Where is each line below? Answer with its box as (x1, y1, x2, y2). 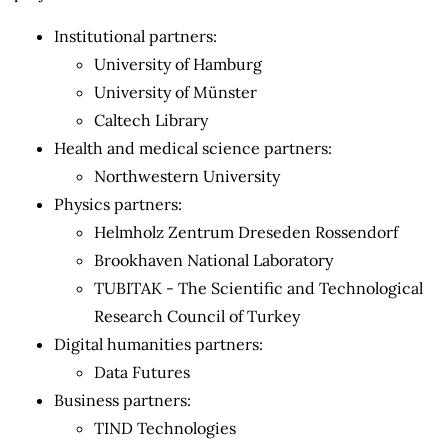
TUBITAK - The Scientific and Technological (94, 278, 423, 299)
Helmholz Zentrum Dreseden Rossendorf (94, 222, 398, 243)
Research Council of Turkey (94, 306, 300, 327)
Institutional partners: (54, 26, 217, 47)
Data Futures (94, 362, 190, 383)
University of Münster (94, 82, 257, 103)
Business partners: (54, 390, 191, 411)
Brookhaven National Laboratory (94, 250, 333, 271)
